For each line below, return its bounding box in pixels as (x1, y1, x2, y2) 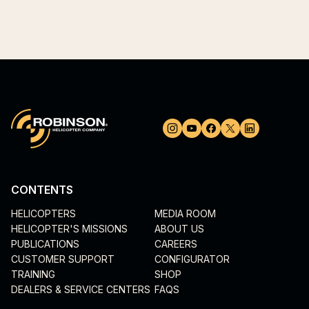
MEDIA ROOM (154, 207, 216, 219)
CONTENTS (11, 182, 73, 197)
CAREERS (154, 237, 197, 250)
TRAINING (11, 268, 55, 280)
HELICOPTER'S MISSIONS (11, 222, 128, 235)
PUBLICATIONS (11, 237, 79, 250)
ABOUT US (154, 222, 204, 235)
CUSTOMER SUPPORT (11, 252, 114, 265)
